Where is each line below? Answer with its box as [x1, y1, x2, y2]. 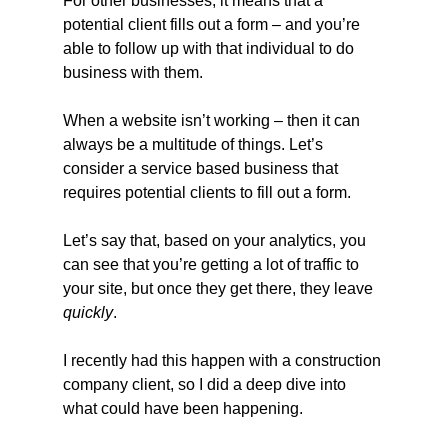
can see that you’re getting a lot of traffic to [62, 255, 363, 273]
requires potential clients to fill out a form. [62, 183, 351, 201]
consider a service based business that [62, 159, 342, 177]
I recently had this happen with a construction [62, 351, 385, 369]
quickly [62, 303, 113, 321]
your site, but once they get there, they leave [62, 279, 377, 297]
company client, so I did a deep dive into [62, 375, 350, 393]
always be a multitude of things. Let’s [62, 135, 327, 153]
